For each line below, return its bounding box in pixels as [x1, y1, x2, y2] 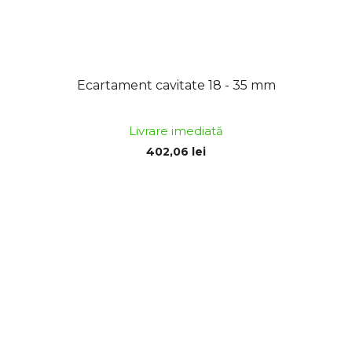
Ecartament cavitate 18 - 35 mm [76, 77, 276, 93]
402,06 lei [146, 144, 206, 159]
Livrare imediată [129, 123, 223, 138]
